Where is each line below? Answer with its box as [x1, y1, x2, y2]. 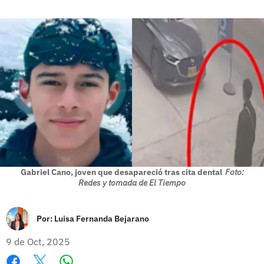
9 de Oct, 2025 [6, 235, 70, 247]
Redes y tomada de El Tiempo [78, 177, 186, 188]
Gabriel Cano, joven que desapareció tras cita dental [20, 166, 222, 177]
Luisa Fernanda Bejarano [54, 213, 149, 224]
